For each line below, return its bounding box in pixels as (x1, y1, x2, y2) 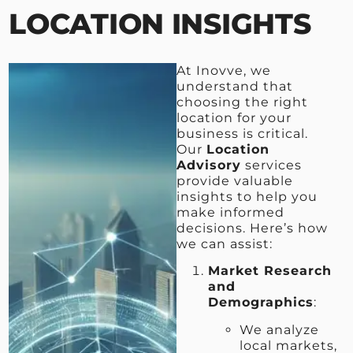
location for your (176, 110, 292, 125)
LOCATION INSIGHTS (9, 6, 311, 41)
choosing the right (176, 94, 308, 110)
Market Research (208, 263, 332, 279)
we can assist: (176, 236, 273, 251)
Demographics (208, 295, 314, 310)
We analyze (240, 321, 319, 337)
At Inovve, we (176, 62, 271, 78)
